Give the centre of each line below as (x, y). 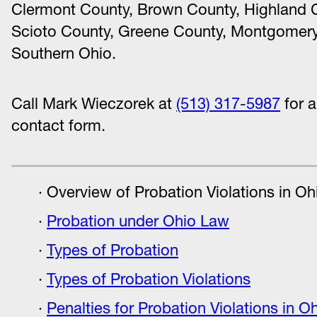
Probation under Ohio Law (138, 221)
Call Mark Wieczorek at (94, 104)
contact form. (58, 126)
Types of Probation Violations (149, 279)
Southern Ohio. (64, 53)
